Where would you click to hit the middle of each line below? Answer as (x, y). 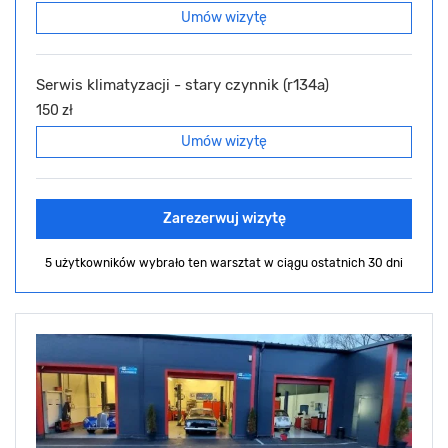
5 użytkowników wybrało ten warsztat (154, 263)
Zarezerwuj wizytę (224, 219)
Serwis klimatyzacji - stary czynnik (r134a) (182, 85)
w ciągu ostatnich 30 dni (333, 263)
